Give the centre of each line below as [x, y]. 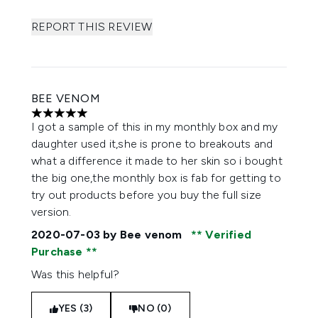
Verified [227, 235]
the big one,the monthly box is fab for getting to [156, 178]
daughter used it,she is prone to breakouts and [152, 144]
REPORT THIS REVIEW [92, 27]
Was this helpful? [76, 274]
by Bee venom [143, 235]
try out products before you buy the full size [147, 195]
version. [51, 212]
